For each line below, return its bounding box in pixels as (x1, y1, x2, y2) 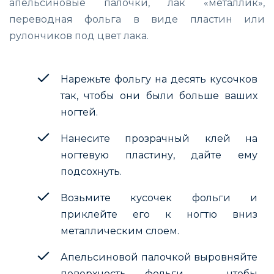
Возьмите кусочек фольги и (61, 191, 257, 204)
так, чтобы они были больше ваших (61, 89, 257, 102)
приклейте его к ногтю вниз (61, 208, 257, 220)
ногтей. (61, 106, 98, 118)
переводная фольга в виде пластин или (9, 13, 265, 25)
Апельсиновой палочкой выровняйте (61, 251, 257, 263)
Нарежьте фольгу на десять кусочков (61, 73, 257, 85)
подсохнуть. (61, 165, 122, 177)
